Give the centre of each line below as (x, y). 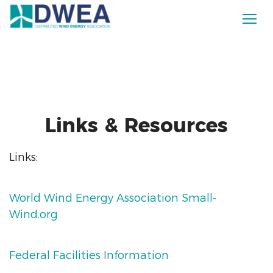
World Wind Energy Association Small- (113, 198)
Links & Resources (136, 125)
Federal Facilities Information (89, 255)
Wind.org (34, 214)
